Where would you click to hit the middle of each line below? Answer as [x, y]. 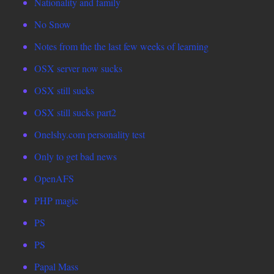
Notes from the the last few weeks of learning [121, 46]
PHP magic [56, 201]
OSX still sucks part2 [75, 113]
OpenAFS [54, 179]
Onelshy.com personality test [90, 135]
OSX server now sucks [78, 68]
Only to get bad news [76, 157]
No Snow [53, 24]
